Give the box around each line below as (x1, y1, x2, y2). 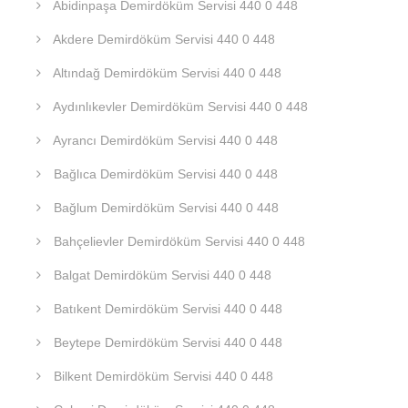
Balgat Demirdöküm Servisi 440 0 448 (50, 267, 271, 282)
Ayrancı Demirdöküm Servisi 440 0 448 (50, 132, 278, 148)
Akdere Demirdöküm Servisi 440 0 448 (50, 31, 275, 46)
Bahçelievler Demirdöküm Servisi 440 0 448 (50, 233, 305, 249)
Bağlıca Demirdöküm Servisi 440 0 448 (50, 166, 278, 181)
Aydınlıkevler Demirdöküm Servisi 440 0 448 (50, 98, 308, 114)
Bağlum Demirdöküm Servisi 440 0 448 (50, 199, 279, 215)
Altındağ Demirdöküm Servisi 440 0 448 (50, 65, 281, 80)
